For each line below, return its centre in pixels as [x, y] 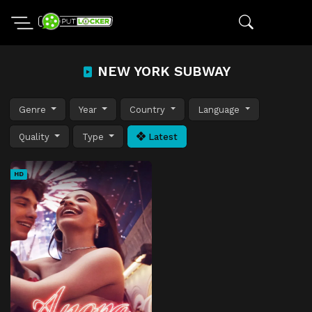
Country [149, 109]
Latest [162, 136]
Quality [36, 136]
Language [220, 109]
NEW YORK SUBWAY [162, 71]
